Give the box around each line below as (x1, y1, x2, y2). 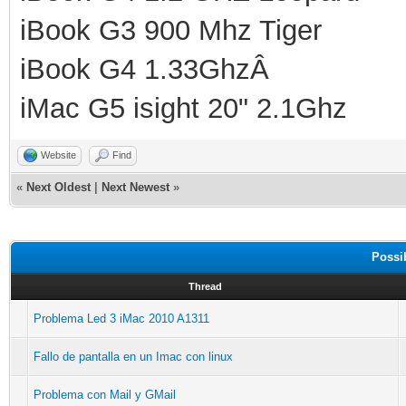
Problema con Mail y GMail (34, 387, 176, 401)
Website (41, 149, 76, 160)
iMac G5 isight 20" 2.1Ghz (20, 92, 347, 124)
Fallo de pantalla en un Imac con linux (34, 349, 233, 363)
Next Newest (101, 179, 169, 194)
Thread (188, 280, 222, 292)
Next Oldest (26, 179, 91, 194)
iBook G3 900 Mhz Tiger (20, 14, 322, 46)
